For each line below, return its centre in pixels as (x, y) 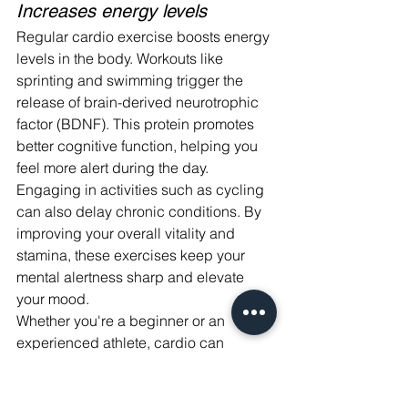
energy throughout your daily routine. (136, 387)
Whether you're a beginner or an (122, 321)
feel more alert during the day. (112, 168)
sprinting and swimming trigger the (132, 81)
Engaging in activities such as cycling (142, 190)
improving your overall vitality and (127, 234)
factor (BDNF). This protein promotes (137, 124)
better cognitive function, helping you (139, 146)
